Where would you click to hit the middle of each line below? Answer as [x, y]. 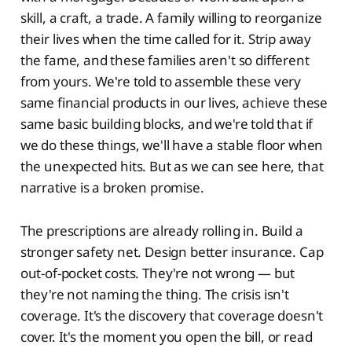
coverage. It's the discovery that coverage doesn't [172, 315]
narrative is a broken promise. [112, 187]
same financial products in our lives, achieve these [174, 102]
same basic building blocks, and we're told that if [167, 123]
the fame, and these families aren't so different [165, 60]
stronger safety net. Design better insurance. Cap [172, 251]
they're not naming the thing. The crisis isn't [154, 294]
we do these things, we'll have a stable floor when [172, 145]
